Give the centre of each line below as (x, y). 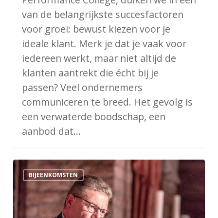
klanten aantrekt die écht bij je (90, 73)
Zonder (28, 166)
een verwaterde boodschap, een (93, 117)
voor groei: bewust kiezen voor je (96, 29)
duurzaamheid (45, 181)
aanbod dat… (51, 131)
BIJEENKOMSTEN (53, 175)
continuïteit (39, 210)
